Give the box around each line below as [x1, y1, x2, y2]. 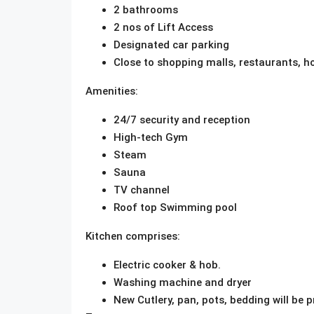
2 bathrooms [114, 3, 178, 16]
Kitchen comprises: [86, 229, 180, 243]
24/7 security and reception [114, 113, 250, 126]
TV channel [114, 183, 170, 196]
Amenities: [86, 84, 138, 97]
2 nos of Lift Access [114, 20, 213, 34]
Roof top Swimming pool [114, 200, 237, 214]
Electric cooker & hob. [114, 258, 221, 271]
